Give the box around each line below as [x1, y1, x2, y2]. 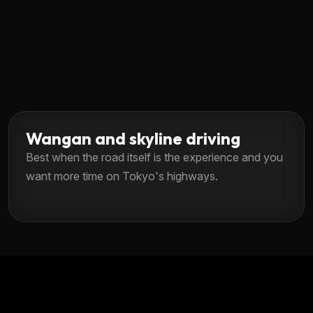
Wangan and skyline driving [26, 127, 240, 149]
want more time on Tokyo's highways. [26, 168, 218, 183]
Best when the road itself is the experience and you [26, 150, 283, 164]
